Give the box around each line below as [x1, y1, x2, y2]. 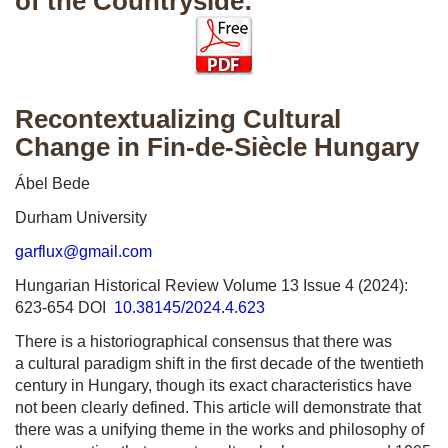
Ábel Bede [15, 175, 90, 192]
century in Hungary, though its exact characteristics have [15, 377, 412, 394]
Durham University [15, 209, 147, 226]
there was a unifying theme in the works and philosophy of [15, 421, 424, 438]
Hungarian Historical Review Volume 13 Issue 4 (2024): [15, 277, 408, 294]
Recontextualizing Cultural [15, 104, 341, 134]
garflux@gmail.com [15, 243, 152, 260]
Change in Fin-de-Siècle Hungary [15, 132, 419, 162]
